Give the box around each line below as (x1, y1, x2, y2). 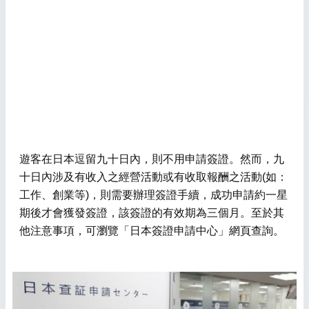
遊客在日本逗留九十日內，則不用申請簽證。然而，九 (19, 153, 284, 166)
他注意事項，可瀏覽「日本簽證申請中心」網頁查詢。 (19, 225, 284, 237)
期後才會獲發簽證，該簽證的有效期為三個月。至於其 (19, 207, 284, 219)
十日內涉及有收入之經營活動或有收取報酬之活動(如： (19, 171, 288, 183)
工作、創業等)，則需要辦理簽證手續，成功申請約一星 (19, 189, 288, 201)
